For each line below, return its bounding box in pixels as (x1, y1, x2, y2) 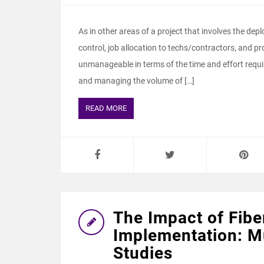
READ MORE (85, 104, 127, 113)
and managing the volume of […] (78, 76, 194, 85)
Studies (113, 243, 173, 263)
